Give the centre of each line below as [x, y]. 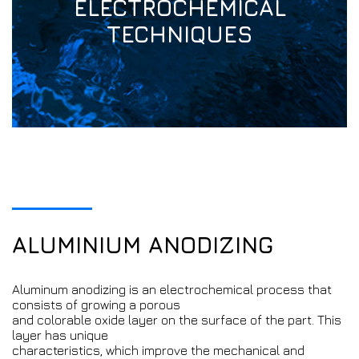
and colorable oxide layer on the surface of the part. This [177, 320]
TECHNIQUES [179, 34]
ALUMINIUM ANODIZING [143, 245]
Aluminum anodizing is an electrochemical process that [172, 290]
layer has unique [60, 335]
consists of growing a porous [96, 305]
